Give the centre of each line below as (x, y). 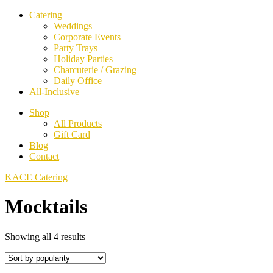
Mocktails (46, 207)
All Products (78, 123)
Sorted (97, 236)
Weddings (73, 26)
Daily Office (78, 81)
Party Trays (76, 48)
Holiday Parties (83, 59)
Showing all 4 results (45, 236)
